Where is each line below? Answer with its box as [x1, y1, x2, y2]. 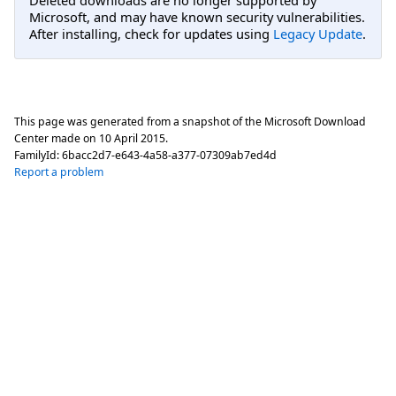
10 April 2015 [99, 131, 165, 147]
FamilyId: [14, 148, 62, 164]
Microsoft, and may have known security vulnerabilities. [29, 7, 365, 26]
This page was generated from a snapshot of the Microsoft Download [14, 114, 366, 130]
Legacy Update [273, 24, 362, 42]
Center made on [14, 131, 99, 147]
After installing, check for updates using [29, 24, 273, 42]
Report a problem [14, 164, 103, 180]
